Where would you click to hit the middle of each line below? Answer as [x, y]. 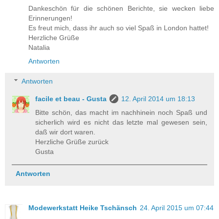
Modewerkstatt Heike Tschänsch [83, 208]
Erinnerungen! [50, 18]
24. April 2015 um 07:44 [177, 208]
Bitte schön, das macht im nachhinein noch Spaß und [121, 113]
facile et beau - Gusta [71, 99]
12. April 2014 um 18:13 [158, 99]
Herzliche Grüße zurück [72, 142]
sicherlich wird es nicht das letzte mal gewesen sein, [121, 122]
